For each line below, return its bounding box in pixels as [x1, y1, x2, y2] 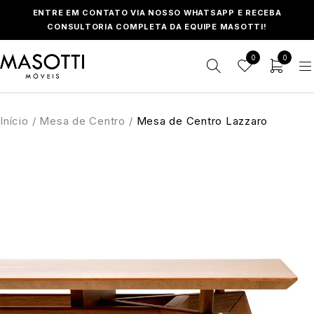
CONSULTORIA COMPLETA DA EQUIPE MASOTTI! [47, 22, 267, 32]
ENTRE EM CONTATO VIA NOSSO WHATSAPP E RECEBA [32, 8, 282, 18]
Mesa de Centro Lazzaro [136, 114, 268, 128]
